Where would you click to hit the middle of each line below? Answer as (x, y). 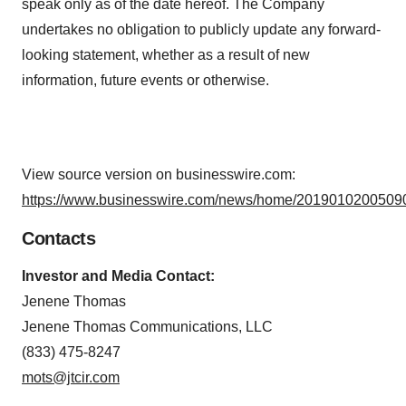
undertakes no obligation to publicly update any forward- (201, 29)
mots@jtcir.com (71, 377)
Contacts (58, 238)
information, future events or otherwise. (145, 80)
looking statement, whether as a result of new (166, 54)
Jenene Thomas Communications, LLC (147, 326)
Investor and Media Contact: (118, 275)
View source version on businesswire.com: (159, 174)
